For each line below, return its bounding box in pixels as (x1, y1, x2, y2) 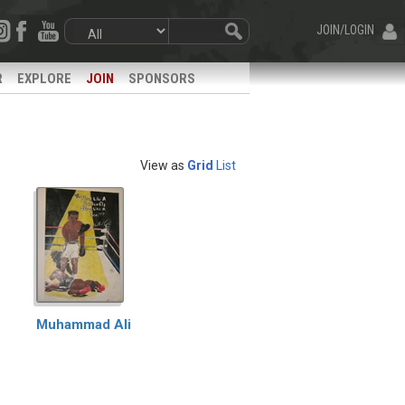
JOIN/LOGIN (316, 23, 374, 37)
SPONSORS (128, 70, 195, 87)
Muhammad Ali (36, 316, 131, 333)
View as (139, 157, 184, 173)
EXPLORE (17, 70, 71, 87)
